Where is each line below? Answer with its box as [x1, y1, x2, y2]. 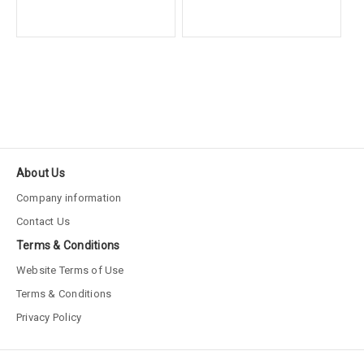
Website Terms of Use [16, 264, 124, 276]
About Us [16, 167, 65, 180]
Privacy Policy [16, 311, 82, 323]
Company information [16, 192, 122, 204]
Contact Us [16, 215, 71, 227]
